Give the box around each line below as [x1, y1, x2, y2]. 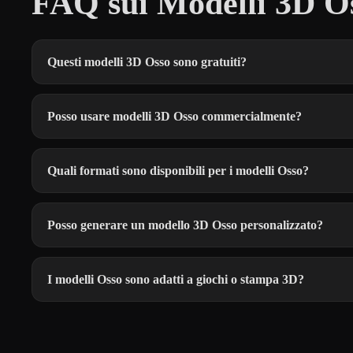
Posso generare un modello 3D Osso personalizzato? [47, 217, 323, 232]
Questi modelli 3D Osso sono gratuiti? [47, 54, 247, 69]
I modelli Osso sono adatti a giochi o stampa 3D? [47, 272, 304, 286]
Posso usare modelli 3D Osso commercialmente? [47, 109, 302, 123]
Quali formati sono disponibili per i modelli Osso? [47, 163, 309, 177]
